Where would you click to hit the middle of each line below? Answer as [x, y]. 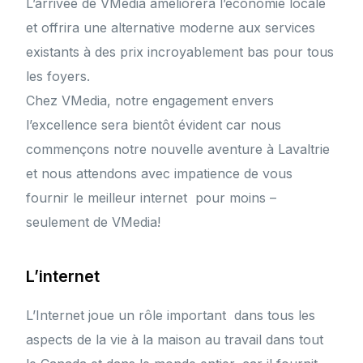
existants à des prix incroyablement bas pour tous [180, 52]
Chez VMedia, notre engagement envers [150, 101]
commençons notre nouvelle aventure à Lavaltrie [178, 149]
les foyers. [58, 77]
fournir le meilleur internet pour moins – [152, 198]
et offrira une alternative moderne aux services [171, 28]
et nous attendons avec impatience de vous [160, 174]
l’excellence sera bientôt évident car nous [154, 125]
